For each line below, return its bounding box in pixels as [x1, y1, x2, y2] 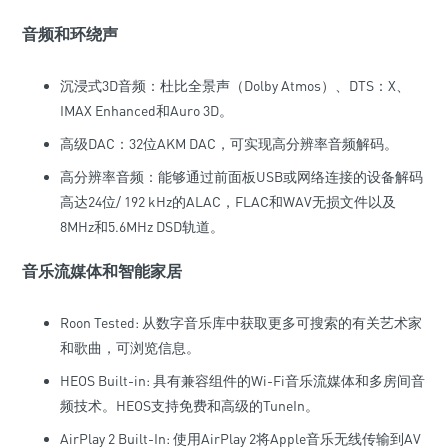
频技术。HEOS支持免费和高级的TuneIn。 [60, 397, 319, 414]
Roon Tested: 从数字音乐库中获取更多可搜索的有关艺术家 [60, 314, 422, 331]
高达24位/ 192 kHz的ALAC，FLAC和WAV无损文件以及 [60, 193, 396, 210]
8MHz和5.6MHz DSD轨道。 [60, 218, 224, 235]
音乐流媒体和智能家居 [22, 261, 182, 281]
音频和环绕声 [22, 24, 118, 44]
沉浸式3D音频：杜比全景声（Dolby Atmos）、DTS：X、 [60, 77, 410, 94]
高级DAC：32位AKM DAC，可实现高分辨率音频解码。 [60, 135, 398, 152]
